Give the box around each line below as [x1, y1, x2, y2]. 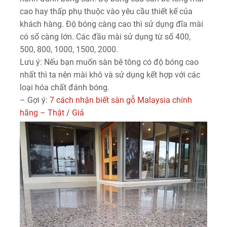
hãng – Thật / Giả [20, 107, 84, 118]
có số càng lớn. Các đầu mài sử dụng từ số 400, [20, 31, 191, 42]
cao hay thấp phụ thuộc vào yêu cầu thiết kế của [20, 6, 193, 16]
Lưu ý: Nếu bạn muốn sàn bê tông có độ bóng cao [20, 57, 199, 67]
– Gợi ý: [20, 95, 50, 105]
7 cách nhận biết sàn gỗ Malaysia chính [50, 95, 192, 105]
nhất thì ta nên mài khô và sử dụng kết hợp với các [20, 69, 200, 80]
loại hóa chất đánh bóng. [20, 82, 109, 92]
